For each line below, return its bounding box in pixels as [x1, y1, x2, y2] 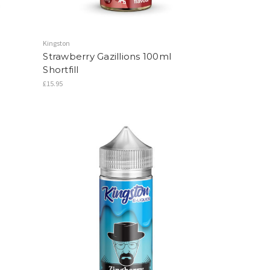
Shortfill [43, 63, 79, 75]
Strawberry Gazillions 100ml [43, 50, 172, 62]
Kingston [43, 38, 71, 48]
